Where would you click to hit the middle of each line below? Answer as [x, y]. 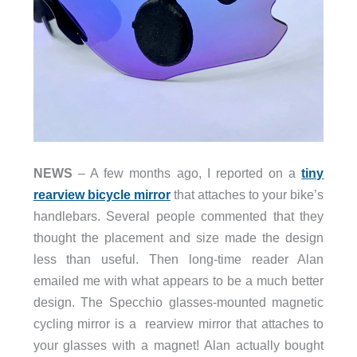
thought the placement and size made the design [178, 238]
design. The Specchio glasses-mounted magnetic [178, 302]
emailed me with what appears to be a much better [178, 281]
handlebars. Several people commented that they [178, 216]
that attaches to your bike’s [247, 195]
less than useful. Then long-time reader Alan [178, 259]
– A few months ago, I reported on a [187, 173]
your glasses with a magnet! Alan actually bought [178, 345]
